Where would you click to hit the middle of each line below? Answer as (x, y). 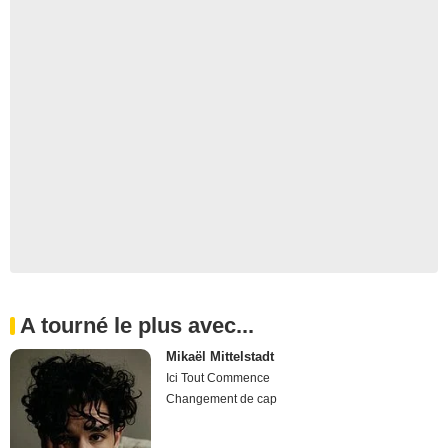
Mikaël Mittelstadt (220, 356)
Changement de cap (222, 399)
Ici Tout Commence (218, 378)
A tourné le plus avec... (137, 325)
